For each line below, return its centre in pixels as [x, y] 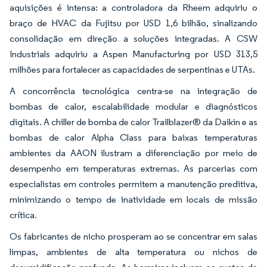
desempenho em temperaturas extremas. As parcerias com [133, 168]
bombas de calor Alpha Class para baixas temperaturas [133, 137]
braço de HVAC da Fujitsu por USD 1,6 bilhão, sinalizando [133, 23]
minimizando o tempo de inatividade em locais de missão [133, 199]
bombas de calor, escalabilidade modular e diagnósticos [133, 106]
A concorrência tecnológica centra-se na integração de [133, 91]
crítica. [23, 215]
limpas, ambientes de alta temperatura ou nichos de [133, 252]
